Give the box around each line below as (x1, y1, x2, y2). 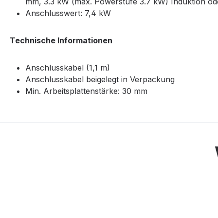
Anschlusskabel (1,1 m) (25, 63, 110, 73)
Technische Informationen (10, 36, 114, 46)
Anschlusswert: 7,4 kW (25, 8, 111, 18)
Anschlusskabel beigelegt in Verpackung (25, 74, 175, 85)
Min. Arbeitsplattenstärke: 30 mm (25, 86, 147, 96)
